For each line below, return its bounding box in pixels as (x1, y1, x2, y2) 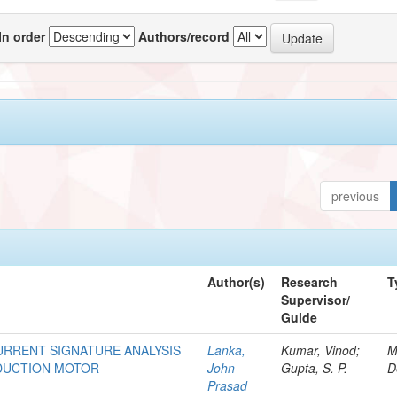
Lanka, (207, 340, 246, 359)
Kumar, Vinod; (281, 340, 361, 359)
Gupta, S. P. (281, 358, 348, 377)
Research (281, 272, 339, 291)
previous (331, 186, 380, 205)
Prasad (207, 376, 248, 394)
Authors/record (138, 27, 230, 45)
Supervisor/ (281, 290, 351, 308)
